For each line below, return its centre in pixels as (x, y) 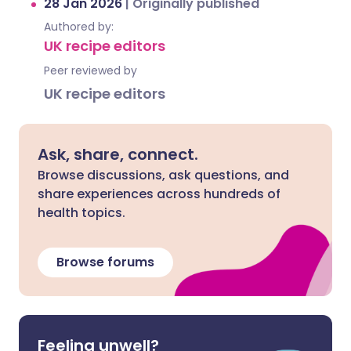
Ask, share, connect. (118, 154)
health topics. (81, 213)
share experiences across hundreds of (159, 194)
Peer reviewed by (90, 71)
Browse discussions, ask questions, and (163, 175)
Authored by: (79, 27)
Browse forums (105, 262)
